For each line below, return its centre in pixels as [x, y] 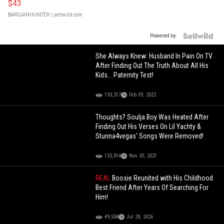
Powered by [163, 36]
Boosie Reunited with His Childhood [163, 178]
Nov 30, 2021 [143, 156]
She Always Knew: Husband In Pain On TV [154, 56]
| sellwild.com [66, 15]
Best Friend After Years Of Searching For [152, 188]
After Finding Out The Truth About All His [152, 66]
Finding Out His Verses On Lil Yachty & [148, 127]
